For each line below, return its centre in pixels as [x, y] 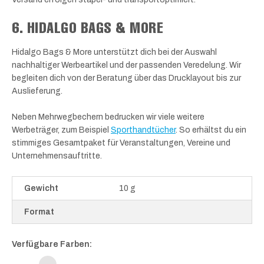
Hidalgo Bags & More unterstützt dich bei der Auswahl [114, 52]
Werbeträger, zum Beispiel [61, 130]
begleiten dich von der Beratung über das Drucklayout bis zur [126, 78]
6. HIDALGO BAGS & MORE [88, 27]
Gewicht [41, 188]
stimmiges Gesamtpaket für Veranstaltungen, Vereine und [121, 143]
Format [39, 212]
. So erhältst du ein [211, 130]
